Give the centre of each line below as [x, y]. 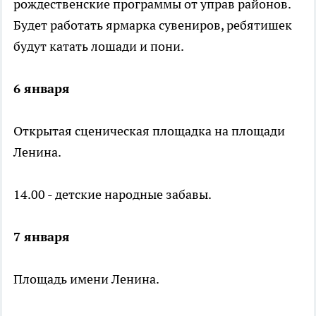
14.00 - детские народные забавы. [113, 194]
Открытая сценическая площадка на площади [149, 130]
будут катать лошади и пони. [99, 46]
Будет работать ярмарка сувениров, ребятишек [153, 25]
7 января [42, 236]
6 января [42, 88]
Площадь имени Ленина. [86, 279]
